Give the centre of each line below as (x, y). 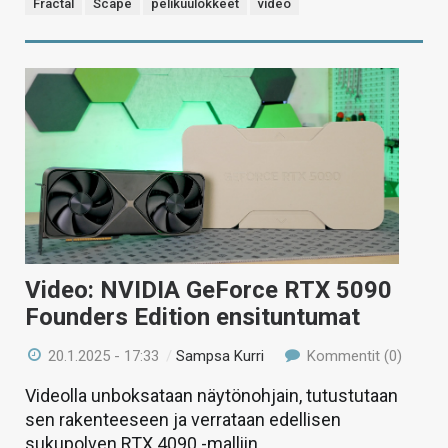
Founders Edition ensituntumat (192, 317)
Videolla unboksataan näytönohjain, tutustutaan (211, 396)
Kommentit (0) (352, 356)
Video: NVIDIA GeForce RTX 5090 (208, 290)
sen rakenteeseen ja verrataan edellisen (183, 420)
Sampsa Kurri (220, 356)
